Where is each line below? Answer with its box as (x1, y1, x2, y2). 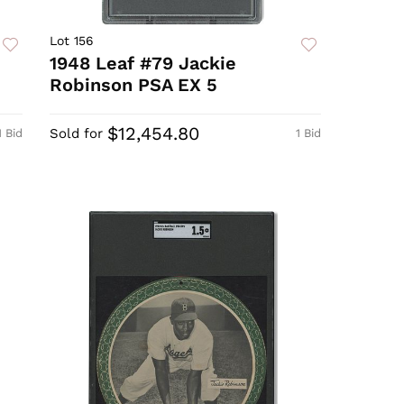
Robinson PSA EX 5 (50, 74, 218, 96)
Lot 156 (50, 33, 95, 49)
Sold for (50, 125, 104, 142)
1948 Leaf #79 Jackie (50, 52, 237, 75)
